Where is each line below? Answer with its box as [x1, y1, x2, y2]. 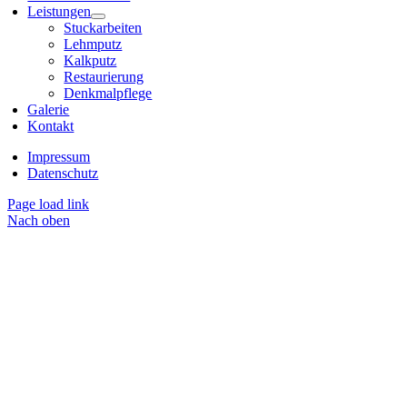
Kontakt [27, 118, 74, 134]
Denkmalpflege [64, 85, 153, 102]
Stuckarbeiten [64, 20, 143, 36]
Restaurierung [64, 69, 144, 85]
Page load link [7, 196, 89, 213]
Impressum [27, 149, 91, 165]
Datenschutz [27, 165, 99, 182]
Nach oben [7, 213, 70, 229]
